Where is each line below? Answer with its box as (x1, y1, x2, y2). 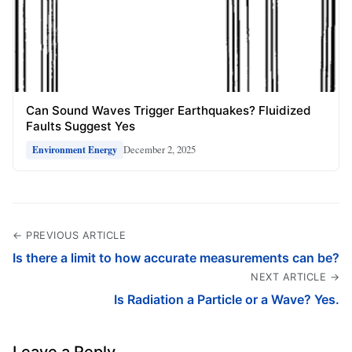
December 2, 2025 (123, 142, 196, 157)
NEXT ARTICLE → (251, 270, 339, 283)
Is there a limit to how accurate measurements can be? (13, 249, 339, 266)
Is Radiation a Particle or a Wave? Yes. (114, 291, 339, 307)
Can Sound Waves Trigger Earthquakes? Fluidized (26, 102, 311, 118)
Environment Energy (32, 142, 117, 156)
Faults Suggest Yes (26, 118, 135, 134)
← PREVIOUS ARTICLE (13, 229, 126, 241)
